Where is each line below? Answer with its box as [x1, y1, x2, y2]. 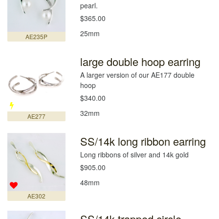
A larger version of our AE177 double [80, 70, 195, 80]
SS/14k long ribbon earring [80, 133, 206, 149]
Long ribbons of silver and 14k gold [80, 150, 189, 160]
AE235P [25, 32, 48, 41]
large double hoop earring [80, 54, 201, 69]
